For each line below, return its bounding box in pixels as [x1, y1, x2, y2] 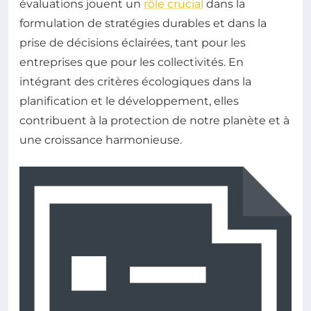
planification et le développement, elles [19, 94, 239, 108]
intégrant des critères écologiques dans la [19, 74, 251, 88]
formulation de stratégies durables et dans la [19, 16, 267, 30]
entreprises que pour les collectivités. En [19, 55, 244, 69]
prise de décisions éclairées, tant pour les [19, 35, 246, 49]
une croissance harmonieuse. [19, 133, 182, 146]
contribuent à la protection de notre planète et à [19, 113, 289, 127]
